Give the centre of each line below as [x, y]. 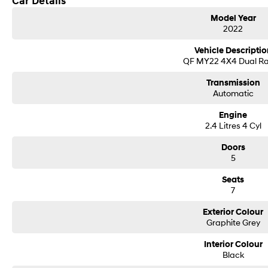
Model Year [233, 18]
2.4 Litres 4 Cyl [233, 125]
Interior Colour [233, 244]
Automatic [233, 93]
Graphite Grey [233, 222]
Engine [233, 115]
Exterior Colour [233, 212]
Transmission [233, 83]
